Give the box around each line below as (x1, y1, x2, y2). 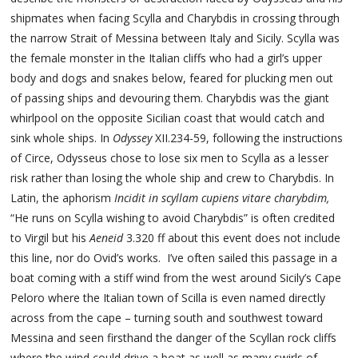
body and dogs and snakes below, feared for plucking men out (10, 70, 334, 86)
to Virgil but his (10, 230, 90, 246)
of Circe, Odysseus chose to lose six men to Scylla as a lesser (10, 150, 329, 166)
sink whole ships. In (10, 130, 113, 146)
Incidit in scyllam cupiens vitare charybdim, (114, 190, 330, 206)
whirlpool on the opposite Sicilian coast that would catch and (10, 110, 325, 126)
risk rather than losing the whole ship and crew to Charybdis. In (10, 170, 335, 186)
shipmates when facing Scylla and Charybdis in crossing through (10, 10, 340, 26)
